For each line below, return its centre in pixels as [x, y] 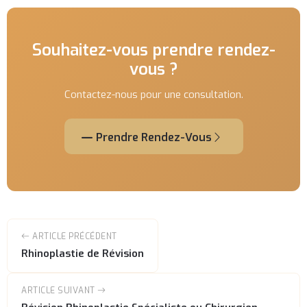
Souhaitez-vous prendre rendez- [153, 50]
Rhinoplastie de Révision [83, 254]
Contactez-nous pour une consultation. [153, 95]
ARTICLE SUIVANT [60, 291]
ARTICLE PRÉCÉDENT [73, 237]
